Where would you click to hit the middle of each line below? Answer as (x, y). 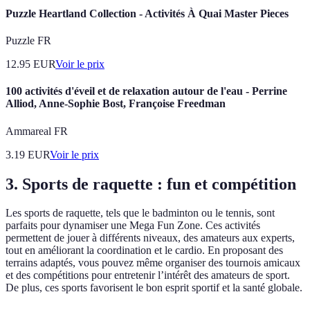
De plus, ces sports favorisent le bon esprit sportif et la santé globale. (154, 288)
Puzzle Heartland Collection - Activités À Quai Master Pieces (147, 13)
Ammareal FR (37, 131)
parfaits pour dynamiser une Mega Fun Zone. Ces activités (133, 226)
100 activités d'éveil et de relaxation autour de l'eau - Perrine (146, 91)
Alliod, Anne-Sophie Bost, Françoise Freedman (116, 104)
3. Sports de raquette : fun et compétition (151, 184)
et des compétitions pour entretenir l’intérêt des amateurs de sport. (148, 275)
